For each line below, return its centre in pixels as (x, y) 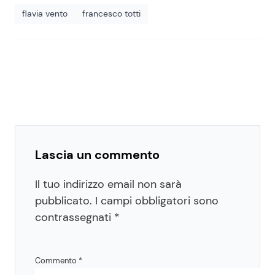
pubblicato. (64, 200)
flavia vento (45, 13)
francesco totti (111, 13)
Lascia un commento (97, 154)
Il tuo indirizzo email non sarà (108, 184)
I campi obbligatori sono (157, 200)
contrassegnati (75, 217)
